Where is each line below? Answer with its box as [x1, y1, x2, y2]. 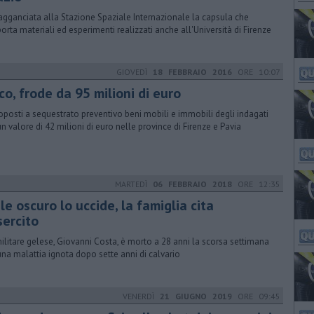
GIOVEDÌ [116, 67, 153, 77]
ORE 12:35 [232, 179, 280, 189]
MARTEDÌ [115, 179, 153, 189]
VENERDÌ [123, 291, 160, 301]
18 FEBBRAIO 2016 [153, 67, 232, 77]
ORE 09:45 [232, 291, 280, 301]
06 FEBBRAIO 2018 [153, 179, 232, 189]
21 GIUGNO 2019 [160, 291, 232, 301]
